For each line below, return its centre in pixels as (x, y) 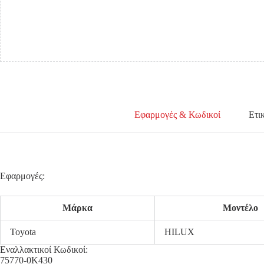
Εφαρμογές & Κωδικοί (178, 115)
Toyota (23, 232)
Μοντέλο (240, 207)
